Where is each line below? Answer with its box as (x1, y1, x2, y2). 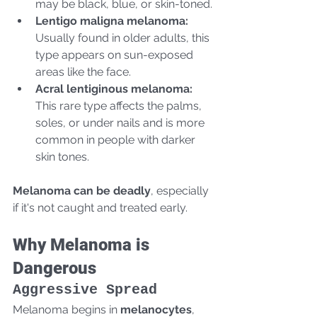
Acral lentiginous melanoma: (35, 81, 192, 96)
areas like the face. (35, 64, 131, 79)
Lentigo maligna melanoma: (35, 13, 188, 28)
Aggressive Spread (13, 281, 157, 298)
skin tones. (35, 149, 89, 163)
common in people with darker (35, 132, 198, 146)
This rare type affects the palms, (35, 98, 204, 113)
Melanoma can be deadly (13, 183, 151, 197)
